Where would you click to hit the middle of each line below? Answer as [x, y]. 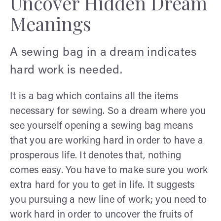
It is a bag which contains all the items [94, 96]
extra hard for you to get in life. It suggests [102, 185]
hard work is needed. [66, 70]
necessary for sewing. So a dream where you [108, 111]
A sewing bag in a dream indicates [103, 53]
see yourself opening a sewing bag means [101, 126]
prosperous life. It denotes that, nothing [96, 156]
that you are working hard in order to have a [107, 141]
